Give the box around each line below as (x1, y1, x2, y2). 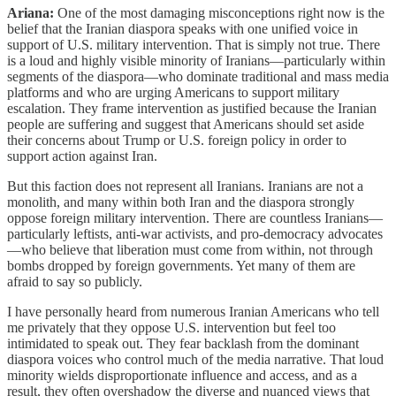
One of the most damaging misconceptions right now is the (57, 4, 385, 20)
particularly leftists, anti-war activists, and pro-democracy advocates (7, 225, 383, 241)
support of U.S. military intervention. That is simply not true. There (7, 36, 380, 52)
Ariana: (7, 4, 57, 20)
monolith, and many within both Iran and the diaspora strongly (7, 194, 354, 209)
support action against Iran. (7, 148, 157, 164)
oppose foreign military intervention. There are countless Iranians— (7, 209, 383, 225)
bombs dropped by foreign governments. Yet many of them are (7, 257, 355, 273)
